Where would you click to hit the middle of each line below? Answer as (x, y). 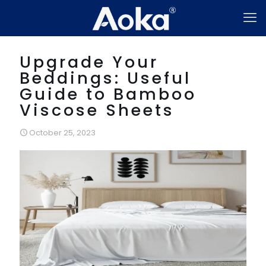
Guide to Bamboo (108, 94)
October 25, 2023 (62, 133)
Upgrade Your (89, 62)
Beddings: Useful (105, 78)
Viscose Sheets (97, 110)
